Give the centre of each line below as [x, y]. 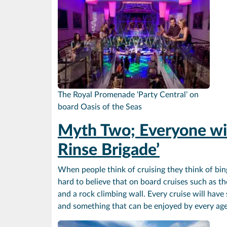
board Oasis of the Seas [100, 107]
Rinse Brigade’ [109, 150]
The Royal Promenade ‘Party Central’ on [128, 94]
